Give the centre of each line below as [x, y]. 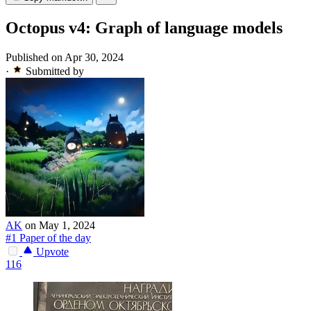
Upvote [51, 252]
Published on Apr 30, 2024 [65, 58]
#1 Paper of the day [48, 238]
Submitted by [55, 72]
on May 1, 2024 [60, 226]
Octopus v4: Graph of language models [144, 28]
